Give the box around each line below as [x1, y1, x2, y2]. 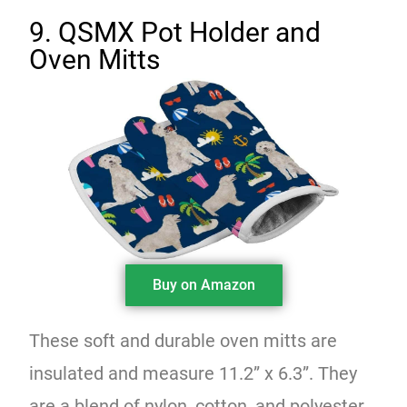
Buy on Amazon [152, 275, 255, 293]
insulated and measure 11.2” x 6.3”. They [29, 362, 358, 384]
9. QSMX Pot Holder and [29, 15, 322, 48]
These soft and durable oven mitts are [29, 329, 338, 352]
